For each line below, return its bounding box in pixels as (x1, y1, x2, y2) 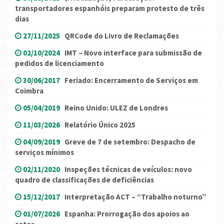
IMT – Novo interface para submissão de (64, 47, 202, 57)
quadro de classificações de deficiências (15, 174, 154, 184)
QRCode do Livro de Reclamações (64, 30, 179, 40)
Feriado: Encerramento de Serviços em (64, 75, 198, 85)
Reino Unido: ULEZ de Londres (64, 102, 168, 112)
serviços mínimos (15, 147, 74, 157)
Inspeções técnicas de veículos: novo (64, 164, 192, 174)
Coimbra (15, 85, 43, 95)
